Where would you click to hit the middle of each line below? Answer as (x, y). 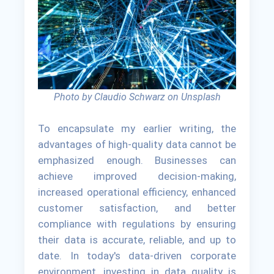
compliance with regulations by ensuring (137, 224)
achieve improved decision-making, (137, 176)
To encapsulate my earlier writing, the (137, 128)
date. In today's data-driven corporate (137, 255)
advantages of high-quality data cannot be (137, 144)
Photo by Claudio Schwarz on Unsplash (137, 97)
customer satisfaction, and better (137, 208)
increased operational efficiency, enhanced (137, 192)
